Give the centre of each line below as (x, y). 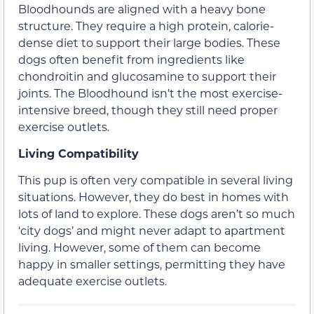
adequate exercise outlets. (93, 281)
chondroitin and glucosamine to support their (147, 76)
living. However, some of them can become (139, 247)
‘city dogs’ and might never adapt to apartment (152, 231)
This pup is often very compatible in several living (156, 180)
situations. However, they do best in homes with (153, 197)
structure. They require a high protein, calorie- (146, 25)
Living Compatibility (80, 153)
